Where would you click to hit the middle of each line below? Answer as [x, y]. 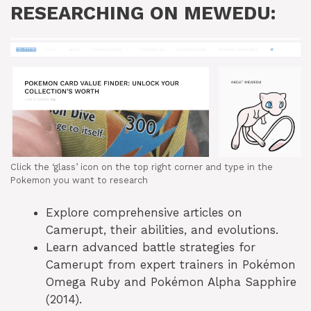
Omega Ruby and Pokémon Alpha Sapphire [171, 282]
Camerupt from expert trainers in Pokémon [171, 265]
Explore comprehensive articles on [144, 213]
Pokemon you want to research [79, 180]
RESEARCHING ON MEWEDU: [143, 13]
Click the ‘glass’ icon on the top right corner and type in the [142, 167]
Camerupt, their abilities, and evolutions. [162, 230]
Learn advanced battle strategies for [151, 247]
